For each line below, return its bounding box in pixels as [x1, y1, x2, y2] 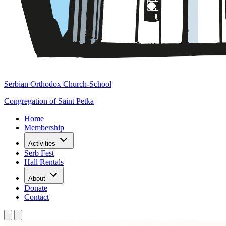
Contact [24, 193, 49, 201]
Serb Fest [24, 149, 54, 157]
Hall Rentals [24, 158, 64, 166]
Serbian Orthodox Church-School [4, 80, 111, 88]
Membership [24, 123, 64, 132]
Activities [28, 140, 55, 147]
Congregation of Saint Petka [4, 97, 94, 105]
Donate [24, 184, 47, 192]
